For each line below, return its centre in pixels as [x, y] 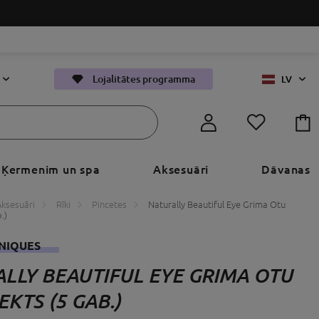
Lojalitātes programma [144, 79]
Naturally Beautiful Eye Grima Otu [217, 204]
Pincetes [109, 204]
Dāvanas [286, 169]
